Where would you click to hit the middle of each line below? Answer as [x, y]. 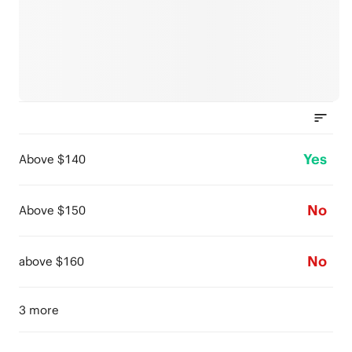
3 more [39, 310]
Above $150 [52, 210]
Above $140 [52, 159]
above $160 [51, 261]
